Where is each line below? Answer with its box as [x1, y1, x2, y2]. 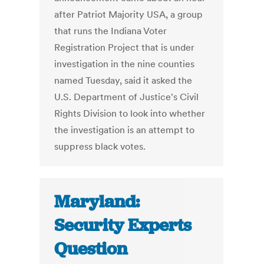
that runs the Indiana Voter [54, 25, 167, 37]
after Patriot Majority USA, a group [54, 8, 203, 21]
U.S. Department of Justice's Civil [54, 91, 199, 103]
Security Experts [54, 214, 192, 237]
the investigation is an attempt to [54, 124, 195, 136]
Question [54, 237, 128, 260]
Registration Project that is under [54, 41, 195, 54]
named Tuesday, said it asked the [54, 74, 193, 87]
